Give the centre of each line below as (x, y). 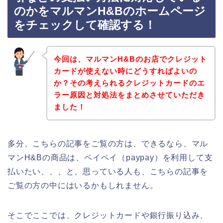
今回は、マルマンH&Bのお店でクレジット (130, 59)
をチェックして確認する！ (85, 25)
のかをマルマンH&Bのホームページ (110, 11)
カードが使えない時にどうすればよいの (125, 71)
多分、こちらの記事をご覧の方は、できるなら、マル (108, 143)
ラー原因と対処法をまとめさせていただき (129, 95)
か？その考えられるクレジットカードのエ (129, 83)
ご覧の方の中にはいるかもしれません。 (83, 185)
